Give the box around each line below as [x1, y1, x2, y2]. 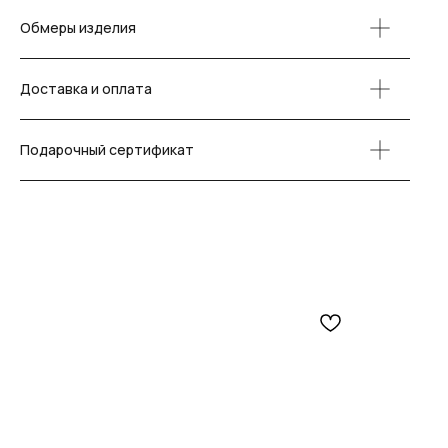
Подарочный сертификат [20, 140, 194, 160]
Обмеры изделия [20, 18, 136, 38]
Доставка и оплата [20, 79, 152, 99]
